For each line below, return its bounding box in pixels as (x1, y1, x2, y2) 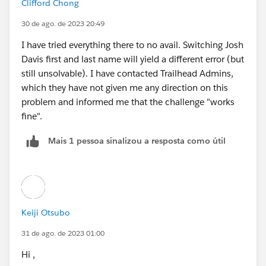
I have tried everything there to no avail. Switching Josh (21, 39, 243, 50)
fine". (21, 110, 45, 122)
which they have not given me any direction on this (21, 81, 228, 93)
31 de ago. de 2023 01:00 (21, 227, 104, 238)
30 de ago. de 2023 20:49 (21, 18, 104, 28)
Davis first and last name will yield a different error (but (21, 53, 244, 65)
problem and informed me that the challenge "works (21, 96, 235, 107)
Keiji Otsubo (21, 207, 70, 218)
